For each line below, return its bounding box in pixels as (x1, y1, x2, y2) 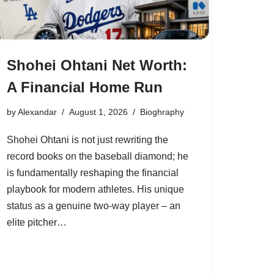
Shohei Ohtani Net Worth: (7, 56, 187, 73)
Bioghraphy (140, 106, 184, 117)
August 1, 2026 (69, 106, 128, 117)
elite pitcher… (7, 217, 69, 228)
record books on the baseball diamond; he (7, 150, 188, 161)
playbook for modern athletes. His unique (7, 183, 184, 194)
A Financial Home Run (7, 78, 163, 95)
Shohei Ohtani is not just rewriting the (7, 134, 168, 145)
